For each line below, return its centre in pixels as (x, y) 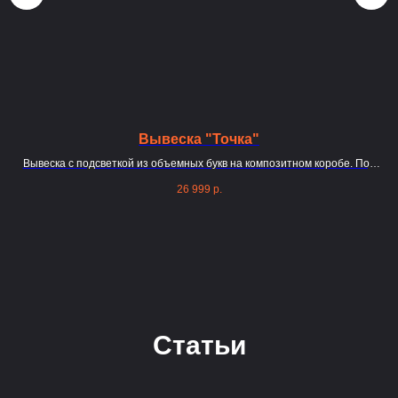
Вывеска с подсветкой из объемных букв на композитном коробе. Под (199, 163)
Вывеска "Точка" (199, 139)
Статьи (199, 346)
